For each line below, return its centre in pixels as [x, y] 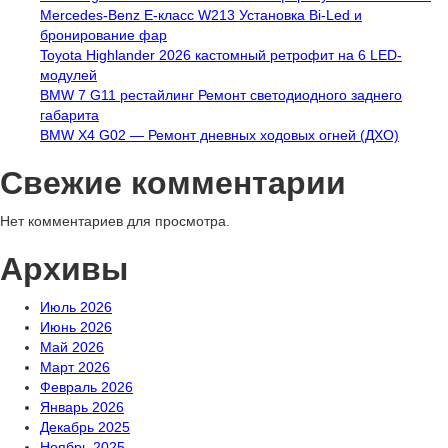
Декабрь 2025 [85, 427]
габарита [69, 115]
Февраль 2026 [86, 387]
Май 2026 [72, 347]
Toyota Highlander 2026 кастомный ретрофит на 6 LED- [221, 55]
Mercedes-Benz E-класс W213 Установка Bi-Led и [201, 15]
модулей [68, 75]
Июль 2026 [76, 307]
